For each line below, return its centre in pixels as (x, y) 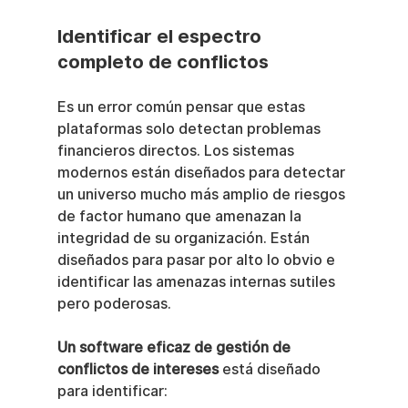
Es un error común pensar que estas (183, 107)
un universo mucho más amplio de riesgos (203, 194)
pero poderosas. (114, 303)
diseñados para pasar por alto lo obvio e (198, 260)
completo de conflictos (163, 61)
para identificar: (112, 391)
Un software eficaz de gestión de (175, 347)
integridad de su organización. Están (185, 238)
